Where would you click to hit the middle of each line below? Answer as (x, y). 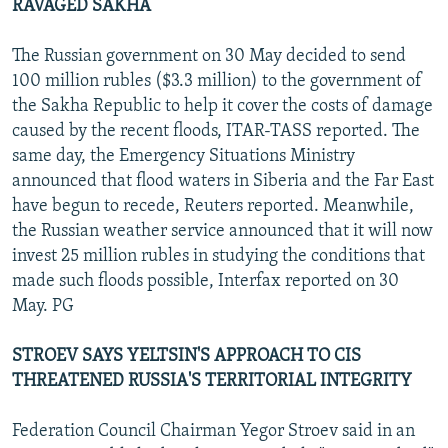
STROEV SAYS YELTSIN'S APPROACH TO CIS (186, 356)
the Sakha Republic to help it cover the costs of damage (222, 106)
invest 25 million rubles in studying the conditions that (218, 256)
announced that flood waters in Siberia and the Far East (223, 181)
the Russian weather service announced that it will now (222, 231)
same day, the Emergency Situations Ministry (183, 156)
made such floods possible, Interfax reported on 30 (205, 281)
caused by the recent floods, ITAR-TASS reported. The (216, 131)
